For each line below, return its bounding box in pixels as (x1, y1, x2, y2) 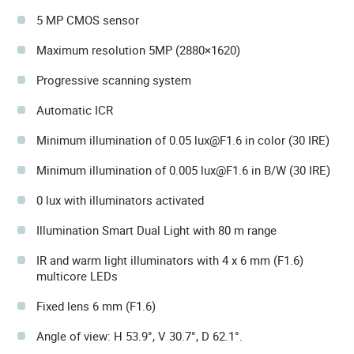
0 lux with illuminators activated (36, 192, 204, 209)
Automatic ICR (36, 102, 113, 119)
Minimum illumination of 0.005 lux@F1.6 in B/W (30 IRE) (36, 162, 330, 179)
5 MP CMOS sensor (36, 12, 139, 28)
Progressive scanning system (36, 72, 191, 88)
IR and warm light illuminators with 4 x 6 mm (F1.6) (36, 252, 303, 269)
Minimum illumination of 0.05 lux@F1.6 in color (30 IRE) (36, 132, 330, 149)
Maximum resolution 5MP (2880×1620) (36, 42, 240, 58)
